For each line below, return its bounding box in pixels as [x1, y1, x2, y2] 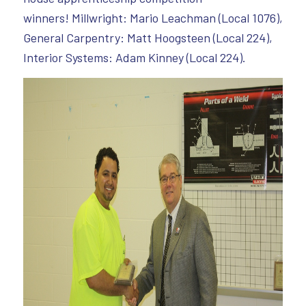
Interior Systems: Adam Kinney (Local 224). [23, 50, 246, 66]
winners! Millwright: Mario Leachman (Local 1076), [23, 10, 283, 26]
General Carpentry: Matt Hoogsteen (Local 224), [23, 30, 273, 46]
